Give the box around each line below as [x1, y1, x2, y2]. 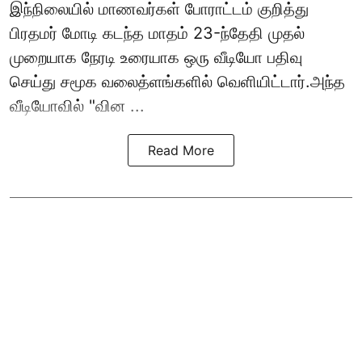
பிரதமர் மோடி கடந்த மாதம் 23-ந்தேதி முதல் [10, 23, 305, 44]
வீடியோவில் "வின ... [10, 96, 145, 116]
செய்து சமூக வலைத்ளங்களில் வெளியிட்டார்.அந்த [10, 72, 345, 92]
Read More [148, 142, 214, 159]
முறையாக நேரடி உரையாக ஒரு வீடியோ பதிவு [10, 48, 302, 68]
